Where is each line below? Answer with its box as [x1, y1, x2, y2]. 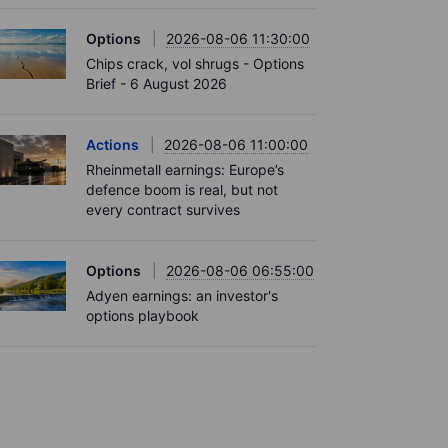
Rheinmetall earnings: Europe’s [86, 160, 284, 178]
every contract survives [86, 200, 240, 218]
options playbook [86, 306, 199, 324]
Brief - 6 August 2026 [86, 74, 227, 92]
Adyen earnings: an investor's [86, 286, 278, 304]
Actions [86, 135, 139, 153]
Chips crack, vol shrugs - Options [86, 54, 304, 72]
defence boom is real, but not [86, 180, 278, 198]
